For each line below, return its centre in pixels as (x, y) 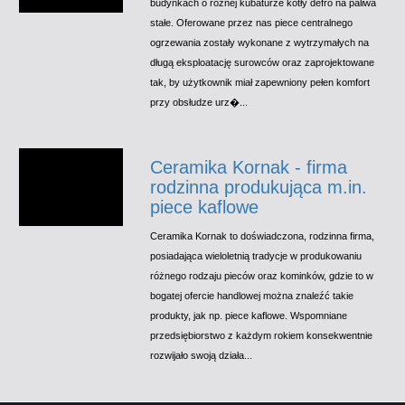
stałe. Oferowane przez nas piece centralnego (252, 22)
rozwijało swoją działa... (202, 355)
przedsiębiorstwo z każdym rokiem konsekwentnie (262, 335)
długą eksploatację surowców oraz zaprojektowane (263, 62)
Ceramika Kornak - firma (249, 167)
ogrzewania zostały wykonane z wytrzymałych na (260, 42)
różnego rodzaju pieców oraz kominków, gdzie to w (262, 275)
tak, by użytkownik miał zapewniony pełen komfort (260, 82)
